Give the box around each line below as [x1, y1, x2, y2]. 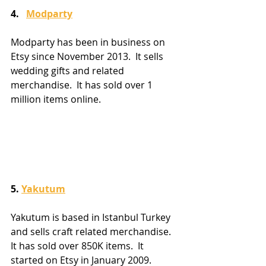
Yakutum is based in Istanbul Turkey [11, 210, 173, 224]
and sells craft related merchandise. [11, 224, 176, 238]
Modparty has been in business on [11, 35, 167, 49]
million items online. [11, 92, 101, 106]
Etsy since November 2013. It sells [11, 49, 166, 63]
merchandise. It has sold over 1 [11, 78, 155, 91]
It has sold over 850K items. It [11, 239, 146, 252]
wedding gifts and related [11, 64, 126, 77]
